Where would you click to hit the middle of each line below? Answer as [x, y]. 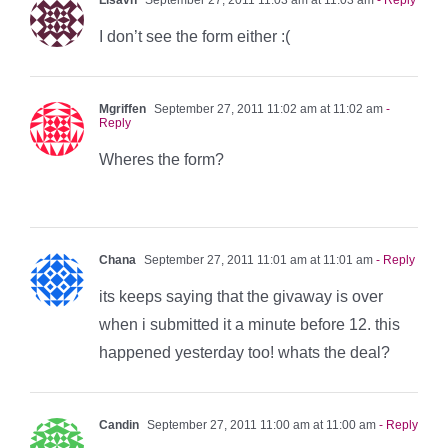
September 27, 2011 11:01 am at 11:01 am [257, 259]
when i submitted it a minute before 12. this [249, 324]
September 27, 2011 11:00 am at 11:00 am [260, 424]
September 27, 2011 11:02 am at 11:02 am [267, 108]
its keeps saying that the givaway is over [241, 296]
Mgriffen [122, 108]
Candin [119, 424]
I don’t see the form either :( [194, 36]
